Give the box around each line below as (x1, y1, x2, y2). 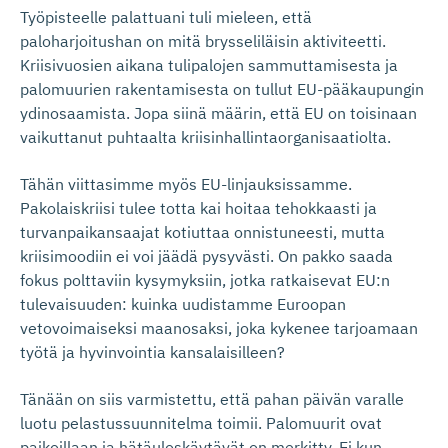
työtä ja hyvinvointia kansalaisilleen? (20, 341, 285, 362)
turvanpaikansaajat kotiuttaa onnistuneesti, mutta (20, 221, 385, 242)
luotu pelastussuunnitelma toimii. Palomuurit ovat (20, 412, 382, 433)
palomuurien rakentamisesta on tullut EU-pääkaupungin (20, 78, 424, 99)
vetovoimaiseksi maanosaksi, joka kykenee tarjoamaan (20, 317, 418, 338)
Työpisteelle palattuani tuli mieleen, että (20, 6, 312, 27)
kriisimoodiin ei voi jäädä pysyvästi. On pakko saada (20, 245, 393, 266)
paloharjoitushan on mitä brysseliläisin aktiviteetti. (20, 30, 386, 51)
